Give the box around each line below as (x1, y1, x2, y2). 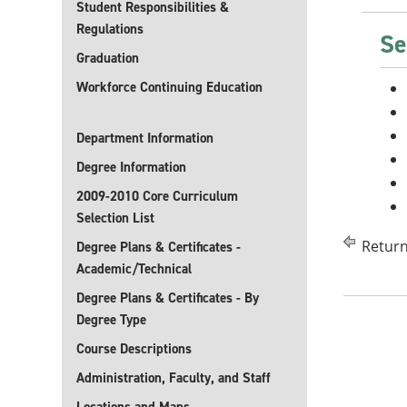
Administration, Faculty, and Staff (76, 369, 271, 387)
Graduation (76, 49, 139, 67)
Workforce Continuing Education (76, 78, 263, 96)
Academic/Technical (76, 260, 192, 278)
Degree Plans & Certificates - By (76, 289, 259, 307)
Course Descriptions (76, 340, 192, 358)
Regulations (76, 20, 144, 38)
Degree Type (76, 311, 146, 329)
